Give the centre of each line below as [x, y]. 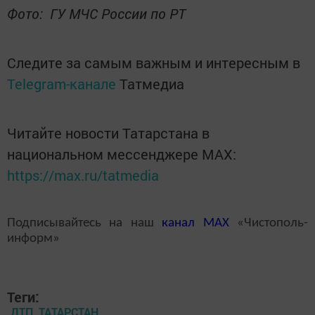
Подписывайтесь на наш [85, 223]
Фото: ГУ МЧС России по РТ [96, 13]
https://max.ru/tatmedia [83, 175]
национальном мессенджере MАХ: [122, 154]
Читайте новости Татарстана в [108, 133]
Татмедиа [152, 83]
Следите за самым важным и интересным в [154, 62]
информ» [33, 238]
